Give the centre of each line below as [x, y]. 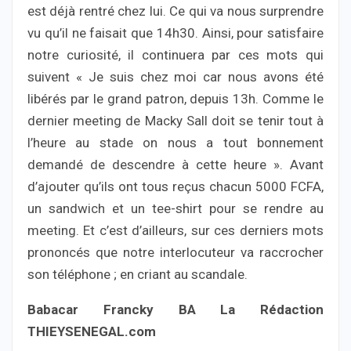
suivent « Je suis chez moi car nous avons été [175, 77]
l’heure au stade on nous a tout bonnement [175, 143]
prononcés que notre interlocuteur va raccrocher [175, 253]
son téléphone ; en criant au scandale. [138, 275]
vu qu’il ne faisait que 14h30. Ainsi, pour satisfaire [175, 33]
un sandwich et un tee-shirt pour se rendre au [175, 209]
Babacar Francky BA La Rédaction [175, 310]
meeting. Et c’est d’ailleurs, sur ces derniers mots [175, 231]
